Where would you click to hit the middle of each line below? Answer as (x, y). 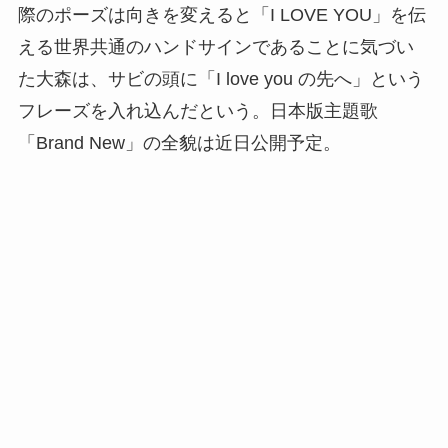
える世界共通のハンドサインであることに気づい (215, 46)
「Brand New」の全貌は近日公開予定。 (179, 142)
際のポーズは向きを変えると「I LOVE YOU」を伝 (221, 14)
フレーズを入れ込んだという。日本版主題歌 (197, 110)
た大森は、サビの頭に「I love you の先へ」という (220, 78)
